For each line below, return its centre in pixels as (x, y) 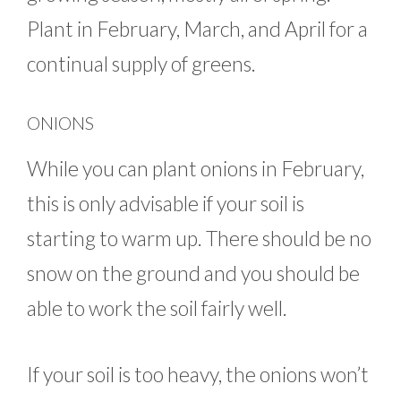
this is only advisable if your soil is (166, 204)
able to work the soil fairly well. (157, 308)
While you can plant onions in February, (196, 169)
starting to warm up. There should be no (199, 239)
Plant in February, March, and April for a (197, 28)
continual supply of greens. (143, 63)
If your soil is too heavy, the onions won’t (198, 374)
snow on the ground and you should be (193, 273)
